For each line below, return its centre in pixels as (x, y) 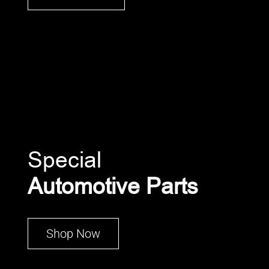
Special (65, 160)
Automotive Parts (113, 186)
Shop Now (73, 233)
